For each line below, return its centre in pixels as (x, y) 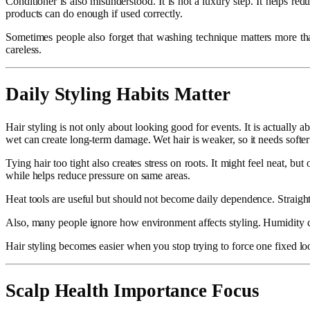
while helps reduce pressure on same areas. (98, 175)
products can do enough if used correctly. (94, 13)
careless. (24, 49)
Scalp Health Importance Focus (133, 291)
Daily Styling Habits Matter (118, 94)
